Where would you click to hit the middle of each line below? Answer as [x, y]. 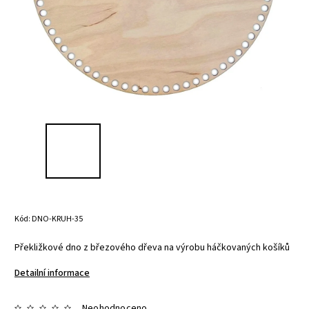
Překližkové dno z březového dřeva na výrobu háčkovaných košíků [152, 248]
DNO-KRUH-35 [57, 219]
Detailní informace [52, 273]
